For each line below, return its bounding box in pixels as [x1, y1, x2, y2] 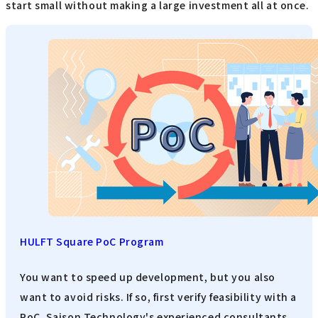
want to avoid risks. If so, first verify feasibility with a [20, 290, 297, 305]
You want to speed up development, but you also [20, 270, 275, 285]
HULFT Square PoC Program [20, 234, 164, 248]
